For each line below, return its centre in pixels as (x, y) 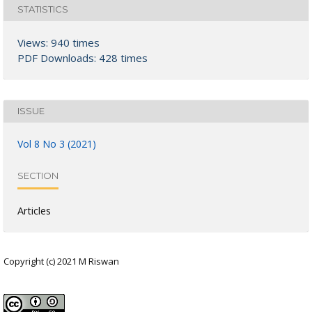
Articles (34, 210)
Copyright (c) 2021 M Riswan (61, 261)
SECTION (38, 176)
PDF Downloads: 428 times (83, 57)
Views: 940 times (58, 42)
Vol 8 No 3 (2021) (57, 143)
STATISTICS (43, 9)
